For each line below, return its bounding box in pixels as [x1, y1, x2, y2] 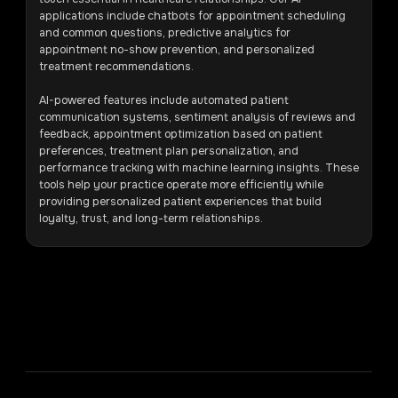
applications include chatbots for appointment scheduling [38, 8, 346, 23]
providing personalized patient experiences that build [38, 194, 322, 209]
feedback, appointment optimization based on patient [38, 126, 322, 141]
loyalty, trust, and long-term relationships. [38, 211, 263, 226]
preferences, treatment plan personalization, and [38, 143, 298, 158]
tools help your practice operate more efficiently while [38, 177, 323, 192]
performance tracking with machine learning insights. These [38, 160, 359, 175]
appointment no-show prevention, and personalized [38, 42, 314, 57]
